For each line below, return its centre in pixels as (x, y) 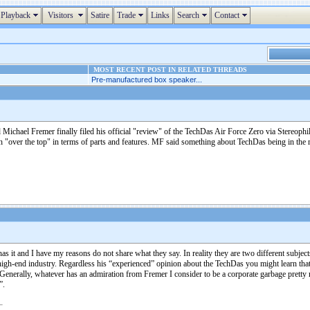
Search (188, 15)
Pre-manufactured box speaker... (147, 80)
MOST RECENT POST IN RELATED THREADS (168, 70)
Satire (100, 15)
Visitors (61, 15)
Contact (227, 15)
